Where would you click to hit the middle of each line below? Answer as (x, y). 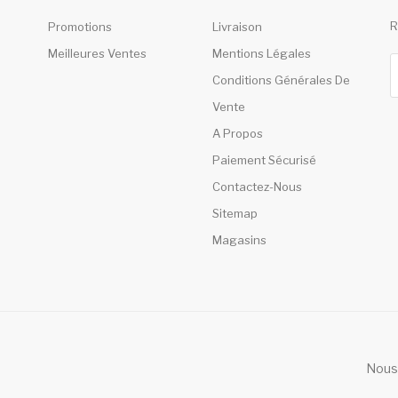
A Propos (237, 133)
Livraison (237, 26)
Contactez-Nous (257, 186)
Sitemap (235, 213)
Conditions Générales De (281, 80)
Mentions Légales (261, 53)
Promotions (80, 26)
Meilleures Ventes (97, 53)
